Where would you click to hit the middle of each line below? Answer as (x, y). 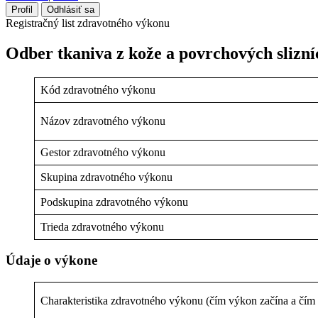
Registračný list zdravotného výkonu (88, 23)
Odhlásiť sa (71, 9)
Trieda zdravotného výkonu (102, 226)
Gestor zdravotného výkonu (103, 152)
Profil (22, 9)
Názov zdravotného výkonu (103, 121)
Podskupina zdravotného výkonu (114, 202)
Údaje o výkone (51, 261)
